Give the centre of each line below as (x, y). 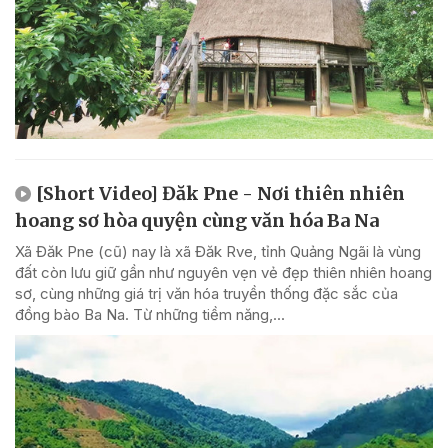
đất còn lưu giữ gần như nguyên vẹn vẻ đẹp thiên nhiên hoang (223, 273)
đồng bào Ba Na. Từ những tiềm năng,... (150, 315)
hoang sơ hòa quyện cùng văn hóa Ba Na (197, 221)
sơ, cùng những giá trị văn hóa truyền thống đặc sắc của (206, 294)
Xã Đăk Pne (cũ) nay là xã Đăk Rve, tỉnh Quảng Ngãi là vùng (218, 252)
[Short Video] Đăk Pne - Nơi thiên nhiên (220, 194)
